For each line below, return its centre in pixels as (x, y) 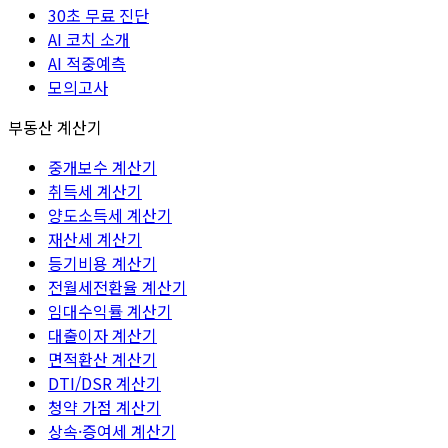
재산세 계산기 (95, 238)
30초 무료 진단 (98, 14)
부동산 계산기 (55, 126)
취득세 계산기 (95, 190)
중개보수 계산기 (102, 166)
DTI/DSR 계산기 (104, 382)
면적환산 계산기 (102, 358)
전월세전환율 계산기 (117, 286)
